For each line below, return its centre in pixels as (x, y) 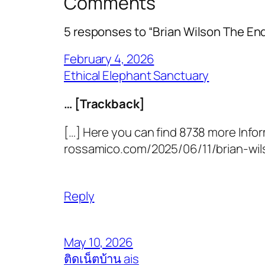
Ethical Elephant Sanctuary (137, 75)
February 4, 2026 (109, 58)
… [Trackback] (104, 103)
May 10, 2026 (98, 242)
